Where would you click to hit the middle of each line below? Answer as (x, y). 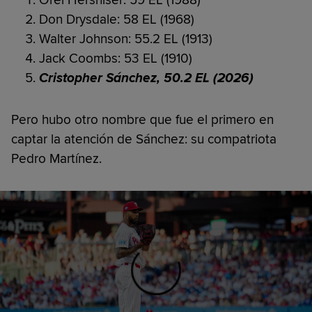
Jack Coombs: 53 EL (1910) (116, 58)
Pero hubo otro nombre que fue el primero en (142, 119)
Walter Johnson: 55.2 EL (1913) (126, 39)
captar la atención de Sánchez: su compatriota (144, 139)
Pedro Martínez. (56, 158)
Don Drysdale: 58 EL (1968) (117, 19)
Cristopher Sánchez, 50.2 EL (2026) (146, 78)
